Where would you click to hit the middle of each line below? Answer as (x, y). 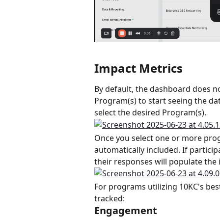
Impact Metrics (138, 68)
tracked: (110, 198)
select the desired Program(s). (150, 113)
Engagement (126, 210)
